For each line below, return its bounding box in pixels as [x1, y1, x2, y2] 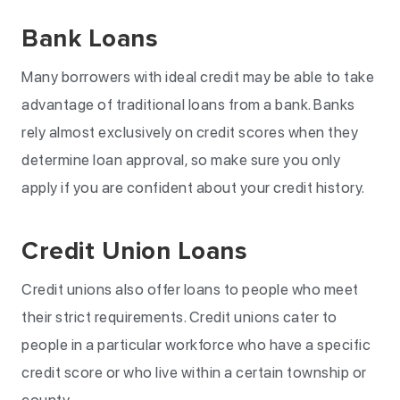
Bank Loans [21, 23, 158, 54]
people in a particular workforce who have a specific [21, 336, 371, 354]
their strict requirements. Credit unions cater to [21, 308, 337, 326]
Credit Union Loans [21, 236, 247, 266]
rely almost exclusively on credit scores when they [21, 123, 358, 141]
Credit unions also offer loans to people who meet [21, 280, 359, 298]
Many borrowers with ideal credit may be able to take [21, 68, 374, 86]
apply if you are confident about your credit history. [21, 179, 368, 196]
